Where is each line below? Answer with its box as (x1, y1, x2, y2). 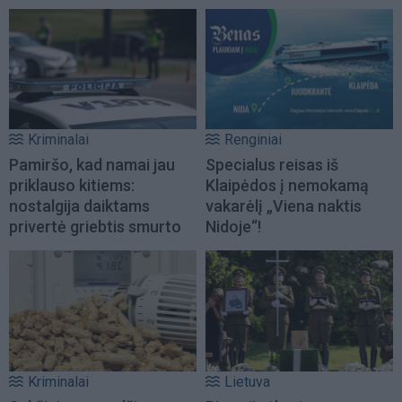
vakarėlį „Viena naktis (205, 197, 362, 216)
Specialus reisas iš (205, 155, 338, 175)
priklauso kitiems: (9, 176, 135, 196)
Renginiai (224, 131, 282, 149)
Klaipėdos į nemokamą (205, 176, 369, 196)
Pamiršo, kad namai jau (9, 155, 175, 175)
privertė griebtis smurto (9, 217, 181, 237)
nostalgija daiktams (9, 197, 150, 216)
